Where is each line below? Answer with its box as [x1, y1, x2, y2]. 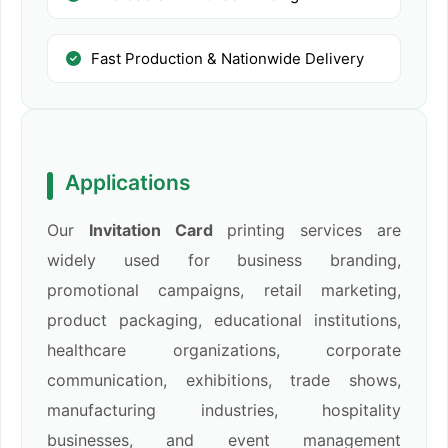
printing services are [212, 220, 402, 241]
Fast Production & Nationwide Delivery [91, 49, 364, 69]
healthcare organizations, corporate [47, 340, 401, 361]
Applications [65, 170, 191, 196]
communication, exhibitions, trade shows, [47, 370, 401, 391]
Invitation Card [88, 220, 213, 241]
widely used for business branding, [47, 250, 401, 271]
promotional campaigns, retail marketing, [47, 280, 401, 301]
